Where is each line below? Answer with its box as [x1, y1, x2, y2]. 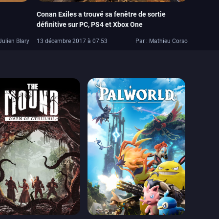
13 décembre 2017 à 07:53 [37, 38, 108, 45]
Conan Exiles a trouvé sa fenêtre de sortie [37, 10, 166, 19]
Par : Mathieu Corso [135, 38, 188, 45]
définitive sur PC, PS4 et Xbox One [37, 21, 143, 29]
